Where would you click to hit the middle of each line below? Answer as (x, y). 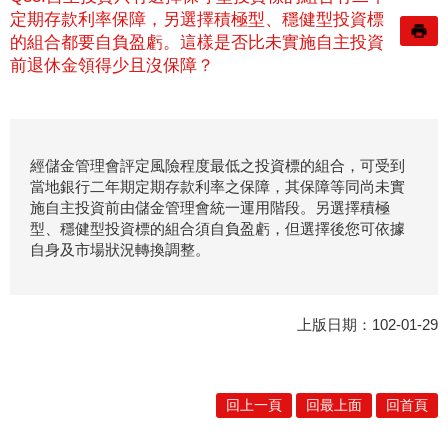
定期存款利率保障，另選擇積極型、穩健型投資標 (197, 20)
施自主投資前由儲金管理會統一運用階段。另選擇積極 (210, 207)
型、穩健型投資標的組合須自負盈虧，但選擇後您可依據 (217, 228)
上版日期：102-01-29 (367, 324)
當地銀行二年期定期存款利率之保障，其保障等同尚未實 (217, 186)
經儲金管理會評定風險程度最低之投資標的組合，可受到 (217, 165)
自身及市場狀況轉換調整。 (120, 249)
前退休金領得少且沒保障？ (112, 66)
